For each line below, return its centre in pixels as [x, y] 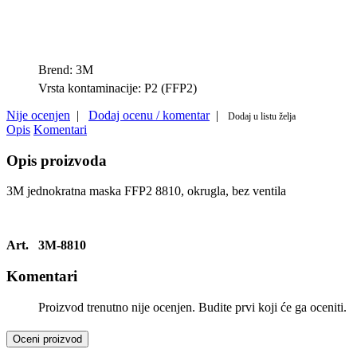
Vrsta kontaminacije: [91, 88]
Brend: [57, 69]
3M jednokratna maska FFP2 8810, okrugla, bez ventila [146, 191]
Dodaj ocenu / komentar [149, 115]
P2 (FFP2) [171, 88]
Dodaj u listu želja [262, 116]
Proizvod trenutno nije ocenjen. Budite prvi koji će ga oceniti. [192, 307]
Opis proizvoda [57, 160]
